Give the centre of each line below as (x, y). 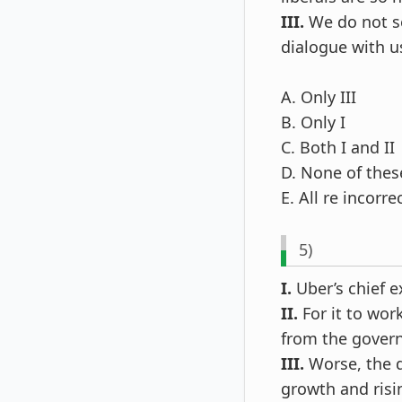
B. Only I (313, 122)
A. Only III (319, 96)
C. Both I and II (338, 147)
